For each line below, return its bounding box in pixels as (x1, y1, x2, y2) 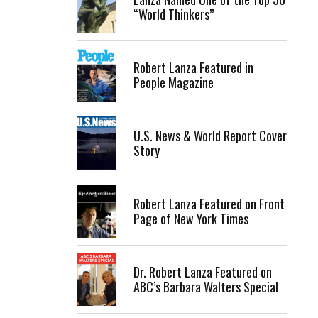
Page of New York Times (133, 209, 248, 228)
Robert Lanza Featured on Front (133, 194, 285, 213)
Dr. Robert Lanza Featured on (133, 262, 272, 281)
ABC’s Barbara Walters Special (133, 277, 278, 296)
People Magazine (133, 72, 214, 92)
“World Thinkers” (133, 4, 214, 23)
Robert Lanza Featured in (133, 57, 253, 77)
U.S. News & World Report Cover (133, 126, 287, 145)
